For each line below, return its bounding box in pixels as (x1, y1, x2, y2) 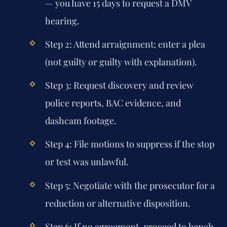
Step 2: (45, 38, 72, 50)
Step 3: (45, 79, 71, 92)
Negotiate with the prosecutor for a (70, 179, 215, 192)
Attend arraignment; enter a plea (71, 38, 205, 50)
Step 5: (45, 179, 71, 192)
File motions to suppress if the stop (71, 138, 214, 150)
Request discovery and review (71, 79, 194, 92)
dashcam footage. (45, 115, 117, 127)
